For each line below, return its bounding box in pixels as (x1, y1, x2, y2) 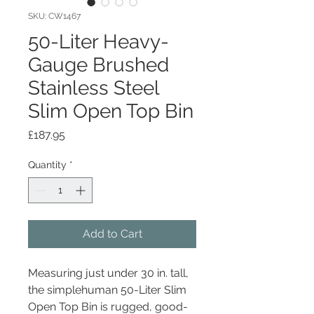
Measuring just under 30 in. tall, (28, 266, 189, 280)
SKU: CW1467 (28, 11, 81, 21)
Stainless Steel (28, 76, 159, 100)
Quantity (28, 158, 67, 170)
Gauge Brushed (28, 53, 169, 76)
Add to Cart (82, 226, 142, 240)
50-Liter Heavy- (28, 29, 169, 53)
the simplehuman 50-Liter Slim (28, 282, 186, 296)
